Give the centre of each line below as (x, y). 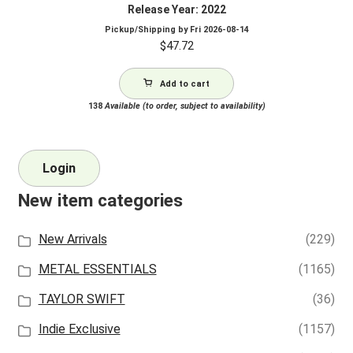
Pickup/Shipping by (147, 29)
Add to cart (185, 84)
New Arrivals (72, 240)
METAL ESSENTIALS (97, 269)
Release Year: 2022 (176, 9)
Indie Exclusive (79, 329)
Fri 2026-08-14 (219, 29)
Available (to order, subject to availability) (184, 106)
